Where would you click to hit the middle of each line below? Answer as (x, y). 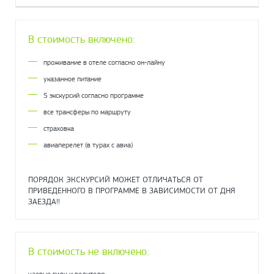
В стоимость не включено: (89, 251)
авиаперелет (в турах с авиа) (88, 145)
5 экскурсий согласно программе (94, 95)
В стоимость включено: (82, 39)
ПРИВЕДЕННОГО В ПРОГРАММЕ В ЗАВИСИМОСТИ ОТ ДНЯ (132, 190)
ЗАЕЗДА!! (44, 201)
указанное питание (72, 79)
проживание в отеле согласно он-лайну (104, 62)
